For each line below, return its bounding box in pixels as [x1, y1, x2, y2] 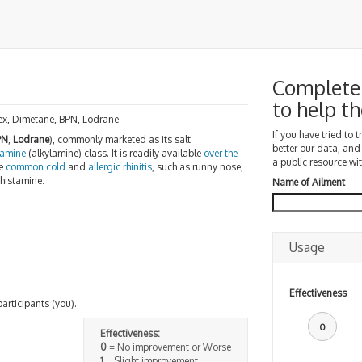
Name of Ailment [271, 176, 345, 188]
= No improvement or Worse [106, 340, 231, 353]
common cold [6, 161, 65, 173]
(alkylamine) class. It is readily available [26, 147, 204, 159]
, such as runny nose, [152, 161, 243, 173]
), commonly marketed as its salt [49, 133, 191, 145]
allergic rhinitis [88, 161, 152, 173]
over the [204, 147, 238, 159]
